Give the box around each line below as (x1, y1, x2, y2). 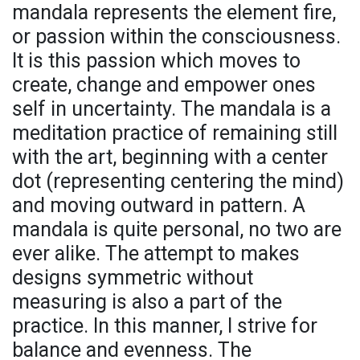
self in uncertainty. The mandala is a (12, 97, 331, 121)
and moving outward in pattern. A (12, 194, 305, 218)
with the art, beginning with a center (12, 145, 328, 170)
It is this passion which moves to (12, 49, 301, 73)
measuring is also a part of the (12, 290, 282, 314)
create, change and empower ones (12, 73, 316, 97)
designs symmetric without (12, 266, 253, 290)
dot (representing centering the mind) (12, 170, 344, 194)
